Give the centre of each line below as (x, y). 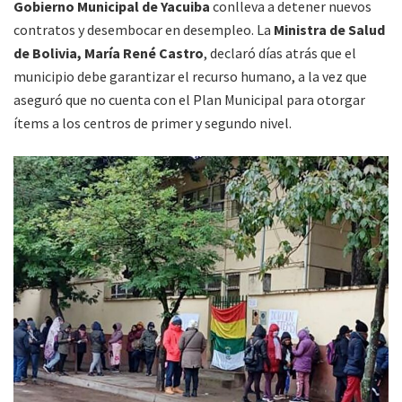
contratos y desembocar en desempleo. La (144, 30)
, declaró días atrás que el (280, 53)
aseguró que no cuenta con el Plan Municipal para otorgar (189, 100)
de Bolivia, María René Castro (109, 53)
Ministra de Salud (329, 30)
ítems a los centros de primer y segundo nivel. (153, 123)
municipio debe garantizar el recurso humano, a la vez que (190, 77)
